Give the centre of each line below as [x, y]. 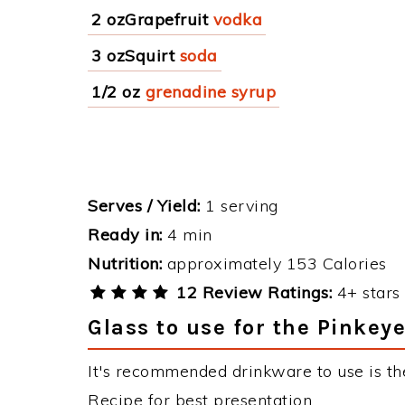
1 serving [239, 206]
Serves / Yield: [144, 206]
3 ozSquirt [133, 56]
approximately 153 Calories [274, 264]
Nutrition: [125, 264]
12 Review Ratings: [252, 292]
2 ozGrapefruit [150, 19]
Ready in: [125, 235]
